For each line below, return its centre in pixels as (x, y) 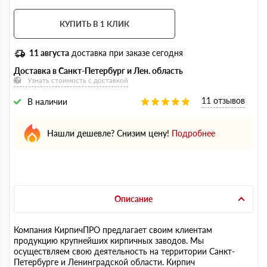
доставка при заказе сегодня (126, 53)
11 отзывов (223, 100)
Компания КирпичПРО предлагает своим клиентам (113, 230)
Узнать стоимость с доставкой (78, 80)
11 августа (49, 53)
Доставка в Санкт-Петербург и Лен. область (98, 71)
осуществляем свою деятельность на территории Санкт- (124, 251)
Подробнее (193, 133)
